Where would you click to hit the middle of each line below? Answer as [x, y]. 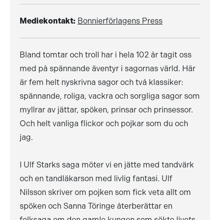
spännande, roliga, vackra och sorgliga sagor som [110, 96]
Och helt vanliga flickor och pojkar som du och [104, 124]
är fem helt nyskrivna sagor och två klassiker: [101, 82]
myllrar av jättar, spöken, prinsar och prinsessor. [106, 110]
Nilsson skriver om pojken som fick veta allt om [105, 192]
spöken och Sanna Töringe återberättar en [96, 206]
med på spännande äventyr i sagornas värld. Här [108, 69]
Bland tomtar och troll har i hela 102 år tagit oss [106, 55]
